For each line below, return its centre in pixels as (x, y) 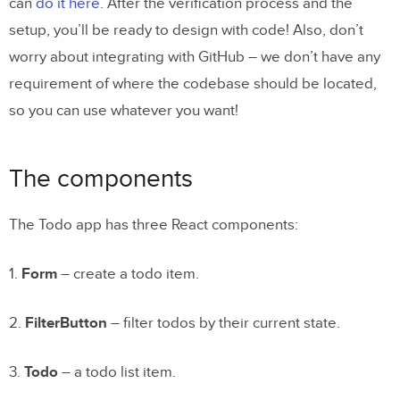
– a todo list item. (117, 372)
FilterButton (66, 323)
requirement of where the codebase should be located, (193, 83)
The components (101, 179)
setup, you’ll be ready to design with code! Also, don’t (186, 30)
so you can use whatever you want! (124, 110)
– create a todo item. (128, 274)
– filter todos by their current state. (224, 323)
